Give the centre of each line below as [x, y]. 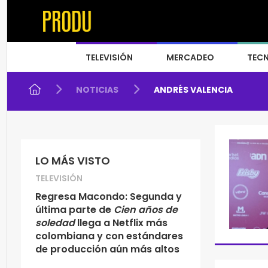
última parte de [73, 210]
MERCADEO [190, 57]
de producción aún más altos [107, 249]
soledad [55, 223]
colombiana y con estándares [109, 236]
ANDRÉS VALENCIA [193, 90]
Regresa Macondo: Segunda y [109, 197]
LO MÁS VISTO [73, 161]
